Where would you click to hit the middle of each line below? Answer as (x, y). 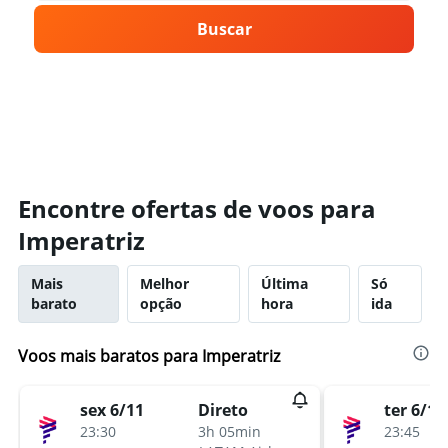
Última (284, 283)
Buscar (224, 29)
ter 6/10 (414, 409)
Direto (223, 410)
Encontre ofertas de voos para (197, 208)
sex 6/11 (112, 409)
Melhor (164, 283)
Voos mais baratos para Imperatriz (149, 356)
